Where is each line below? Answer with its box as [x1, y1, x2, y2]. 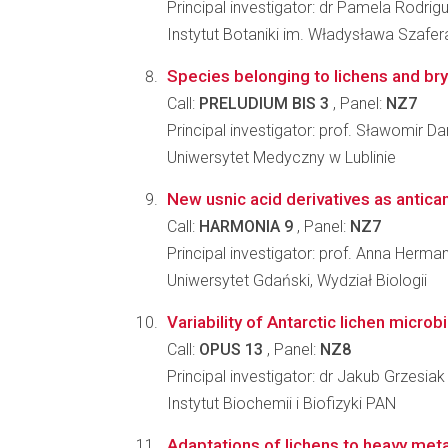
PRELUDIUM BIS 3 [199, 94, 329, 113]
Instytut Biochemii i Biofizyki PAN [167, 394, 396, 413]
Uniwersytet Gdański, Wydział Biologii [167, 271, 427, 290]
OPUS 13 [199, 340, 263, 359]
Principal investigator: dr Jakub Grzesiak [167, 367, 445, 386]
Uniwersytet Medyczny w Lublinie [167, 148, 396, 167]
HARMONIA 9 [199, 217, 293, 236]
